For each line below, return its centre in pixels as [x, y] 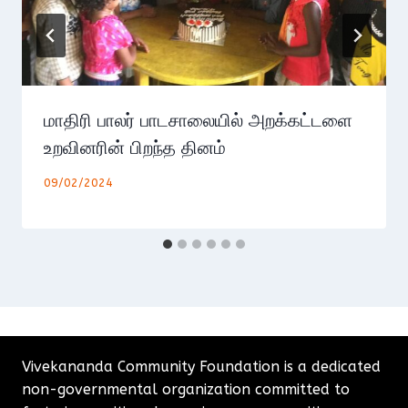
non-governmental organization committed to [186, 389]
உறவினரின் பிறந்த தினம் [135, 148]
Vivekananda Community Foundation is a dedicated [201, 367]
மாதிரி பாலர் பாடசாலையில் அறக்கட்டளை [198, 120]
